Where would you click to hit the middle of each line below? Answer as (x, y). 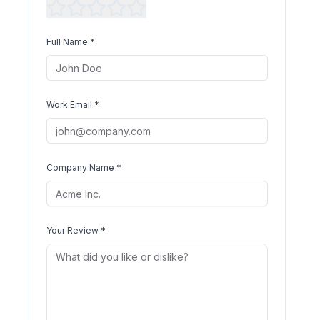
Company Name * (84, 167)
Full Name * (70, 42)
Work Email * (72, 105)
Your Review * (76, 230)
